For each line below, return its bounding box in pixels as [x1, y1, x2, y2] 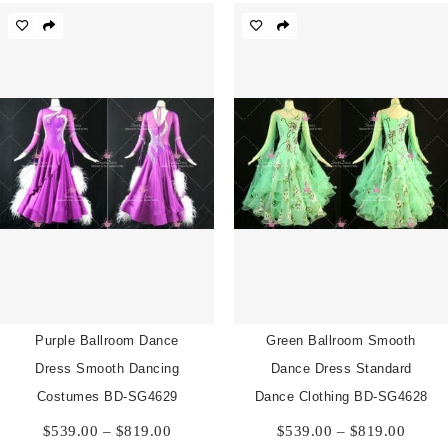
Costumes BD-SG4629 [36, 388, 178, 404]
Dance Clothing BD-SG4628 [254, 388, 428, 404]
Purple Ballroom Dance [35, 332, 179, 348]
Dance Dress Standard [270, 360, 412, 376]
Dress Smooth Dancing [35, 360, 179, 376]
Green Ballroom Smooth [266, 332, 416, 348]
